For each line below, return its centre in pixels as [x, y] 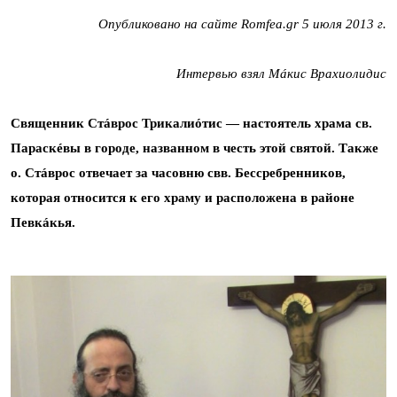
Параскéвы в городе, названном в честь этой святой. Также [195, 148]
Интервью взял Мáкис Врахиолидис [281, 74]
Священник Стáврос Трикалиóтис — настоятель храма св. [191, 123]
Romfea [262, 24]
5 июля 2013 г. [343, 24]
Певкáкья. [43, 222]
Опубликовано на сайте [170, 24]
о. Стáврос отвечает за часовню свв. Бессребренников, [178, 173]
